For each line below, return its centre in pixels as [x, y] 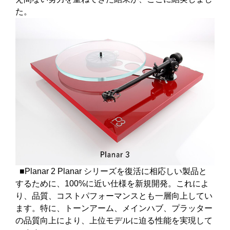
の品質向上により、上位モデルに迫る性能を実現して [114, 220]
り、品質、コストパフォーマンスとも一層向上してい [114, 196]
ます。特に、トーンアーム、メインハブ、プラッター [114, 208]
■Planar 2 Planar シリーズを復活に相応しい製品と [111, 171]
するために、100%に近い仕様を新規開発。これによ [112, 183]
